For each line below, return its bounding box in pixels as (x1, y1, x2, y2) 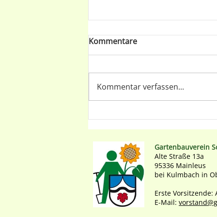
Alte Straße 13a (155, 152, 204, 161)
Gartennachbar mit (100, 122, 177, 134)
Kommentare (89, 36, 137, 47)
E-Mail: (155, 198, 179, 207)
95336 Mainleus (155, 161, 206, 170)
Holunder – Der (100, 110, 162, 122)
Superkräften (100, 133, 153, 145)
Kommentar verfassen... (97, 81, 184, 93)
